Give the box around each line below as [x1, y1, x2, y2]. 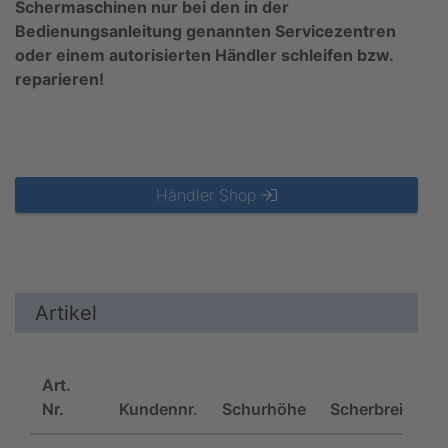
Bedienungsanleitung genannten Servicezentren [15, 20, 396, 41]
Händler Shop [156, 184, 261, 205]
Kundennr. [119, 398, 198, 419]
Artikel [35, 300, 97, 325]
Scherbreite [330, 398, 418, 419]
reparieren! [15, 68, 104, 89]
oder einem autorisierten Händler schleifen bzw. [15, 44, 393, 65]
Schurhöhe [222, 398, 306, 419]
